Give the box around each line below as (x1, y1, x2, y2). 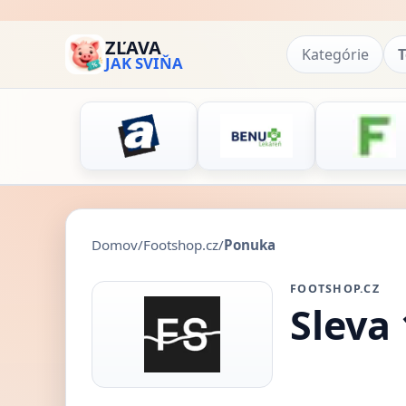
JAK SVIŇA (105, 52, 183, 73)
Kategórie (301, 43, 369, 64)
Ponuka (224, 236, 275, 255)
